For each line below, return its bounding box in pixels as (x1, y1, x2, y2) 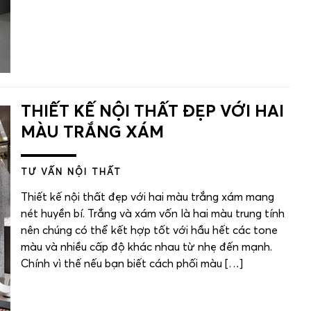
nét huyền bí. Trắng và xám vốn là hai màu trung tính (21, 208, 285, 220)
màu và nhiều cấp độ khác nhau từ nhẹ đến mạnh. (21, 242, 272, 253)
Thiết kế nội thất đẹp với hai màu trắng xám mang (21, 192, 274, 203)
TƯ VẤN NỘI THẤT (21, 168, 121, 178)
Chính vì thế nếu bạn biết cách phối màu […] (21, 258, 243, 270)
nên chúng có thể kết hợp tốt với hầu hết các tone (21, 225, 278, 237)
